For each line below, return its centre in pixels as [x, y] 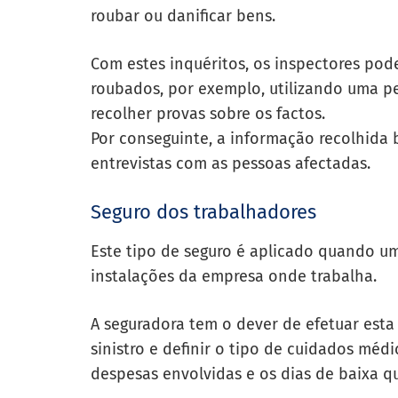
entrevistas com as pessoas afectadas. [235, 163]
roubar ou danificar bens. [185, 16]
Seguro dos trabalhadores [206, 212]
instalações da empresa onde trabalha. [236, 276]
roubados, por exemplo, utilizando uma [237, 89]
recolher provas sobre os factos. [208, 114]
